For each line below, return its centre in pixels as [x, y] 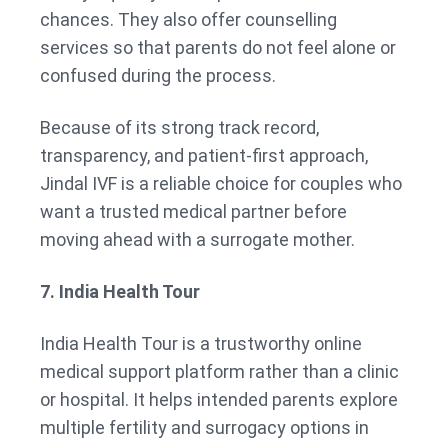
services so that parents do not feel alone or [218, 48]
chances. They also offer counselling [188, 20]
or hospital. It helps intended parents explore [219, 400]
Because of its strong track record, [179, 128]
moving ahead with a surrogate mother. [197, 240]
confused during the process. [158, 76]
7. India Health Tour [122, 292]
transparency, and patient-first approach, [204, 156]
